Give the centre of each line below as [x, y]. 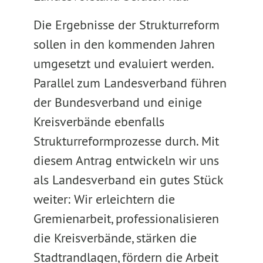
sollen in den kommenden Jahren [124, 44]
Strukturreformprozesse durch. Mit [126, 141]
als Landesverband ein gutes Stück [128, 180]
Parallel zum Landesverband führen [130, 83]
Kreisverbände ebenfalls [99, 122]
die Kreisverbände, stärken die [115, 238]
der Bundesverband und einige [117, 102]
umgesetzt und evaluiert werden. [123, 63]
